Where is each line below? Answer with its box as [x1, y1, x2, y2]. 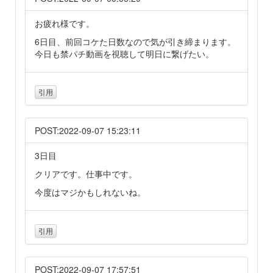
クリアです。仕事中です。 [35, 168, 137, 180]
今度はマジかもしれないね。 [35, 186, 146, 199]
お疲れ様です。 [35, 16, 94, 29]
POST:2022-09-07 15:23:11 [35, 124, 141, 137]
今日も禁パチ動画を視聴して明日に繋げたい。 [35, 47, 214, 60]
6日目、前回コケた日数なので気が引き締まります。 [35, 35, 236, 48]
